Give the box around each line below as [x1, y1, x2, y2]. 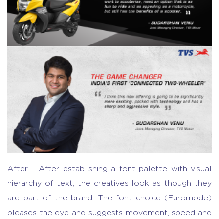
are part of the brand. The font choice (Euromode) [7, 194, 212, 202]
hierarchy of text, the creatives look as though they [7, 179, 212, 188]
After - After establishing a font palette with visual [7, 165, 212, 173]
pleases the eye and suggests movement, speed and [7, 209, 212, 217]
